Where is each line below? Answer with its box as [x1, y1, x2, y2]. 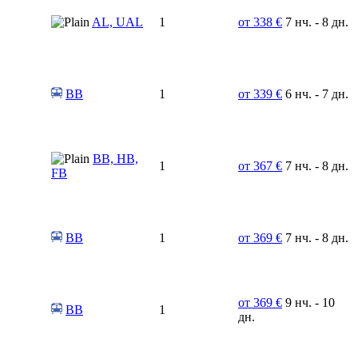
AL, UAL [92, 14, 143, 29]
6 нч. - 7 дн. [282, 86, 348, 101]
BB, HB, [93, 151, 138, 165]
